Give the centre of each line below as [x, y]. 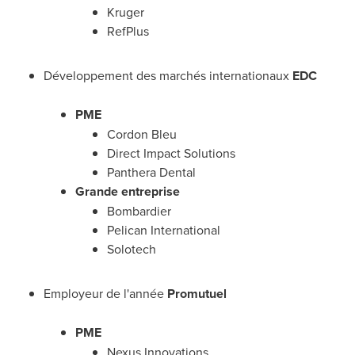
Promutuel [197, 294]
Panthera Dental [151, 172]
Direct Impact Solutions [171, 153]
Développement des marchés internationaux [168, 75]
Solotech [132, 249]
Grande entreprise [128, 191]
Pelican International [164, 230]
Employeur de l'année [105, 293]
